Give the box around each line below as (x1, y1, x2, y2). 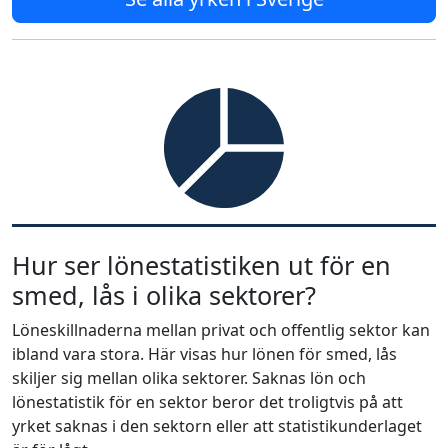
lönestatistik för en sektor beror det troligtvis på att (12, 391, 403, 413)
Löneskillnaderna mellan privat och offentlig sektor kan (12, 319, 430, 341)
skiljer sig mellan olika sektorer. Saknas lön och (12, 367, 366, 389)
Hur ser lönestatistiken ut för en (12, 248, 391, 282)
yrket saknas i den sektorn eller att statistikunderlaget (12, 415, 422, 437)
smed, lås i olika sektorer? (12, 278, 316, 312)
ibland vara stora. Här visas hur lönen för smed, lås (12, 343, 397, 365)
